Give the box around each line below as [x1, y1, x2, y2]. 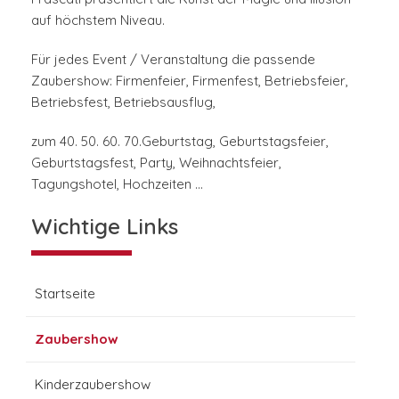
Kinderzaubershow [35, 375, 151, 393]
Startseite [35, 284, 95, 302]
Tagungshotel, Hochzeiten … [31, 175, 203, 192]
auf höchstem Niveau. [31, 11, 165, 28]
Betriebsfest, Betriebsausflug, [31, 93, 216, 110]
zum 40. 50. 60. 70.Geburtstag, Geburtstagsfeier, [31, 132, 329, 150]
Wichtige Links [31, 212, 178, 240]
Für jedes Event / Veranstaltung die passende [31, 50, 315, 68]
